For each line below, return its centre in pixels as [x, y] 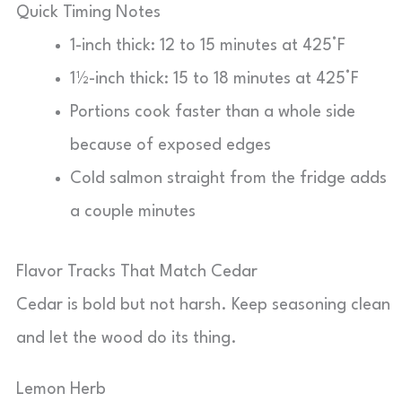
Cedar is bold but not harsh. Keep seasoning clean [203, 305]
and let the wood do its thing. [127, 338]
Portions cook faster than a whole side [213, 112]
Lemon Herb [61, 389]
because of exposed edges [170, 145]
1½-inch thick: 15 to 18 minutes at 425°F [214, 79]
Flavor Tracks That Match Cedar [137, 272]
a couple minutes [133, 212]
